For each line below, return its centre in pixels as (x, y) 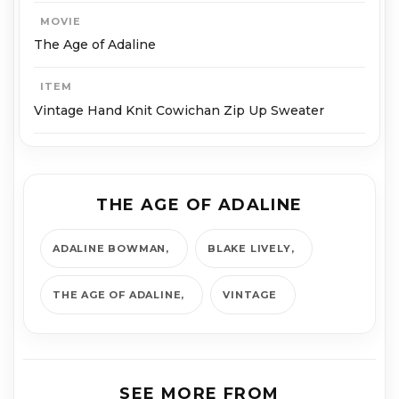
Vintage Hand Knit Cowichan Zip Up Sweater (179, 110)
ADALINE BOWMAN (110, 248)
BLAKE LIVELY (249, 248)
